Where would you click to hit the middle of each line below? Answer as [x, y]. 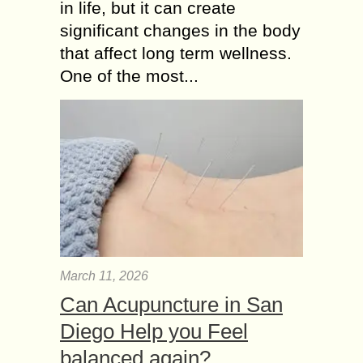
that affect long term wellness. [176, 53]
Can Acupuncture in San [171, 305]
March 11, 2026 [104, 276]
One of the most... [129, 76]
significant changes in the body [180, 31]
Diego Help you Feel [154, 331]
